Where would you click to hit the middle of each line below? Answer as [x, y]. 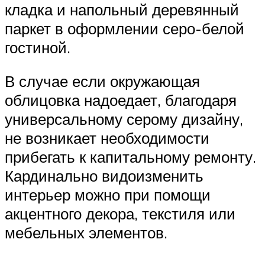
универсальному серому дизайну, [124, 119]
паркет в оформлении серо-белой [125, 28]
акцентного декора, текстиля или [120, 214]
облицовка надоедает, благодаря [121, 100]
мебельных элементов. [86, 233]
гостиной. [38, 47]
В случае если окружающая [102, 81]
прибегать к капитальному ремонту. [130, 157]
